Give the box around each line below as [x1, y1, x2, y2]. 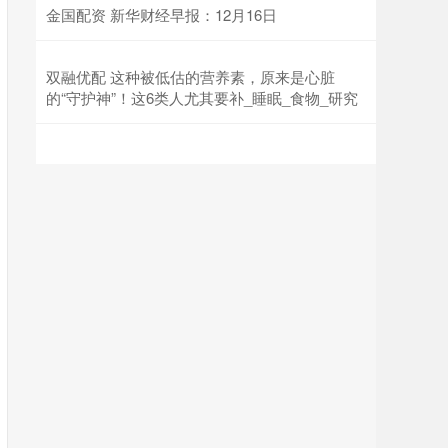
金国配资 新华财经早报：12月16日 [46, 4, 277, 25]
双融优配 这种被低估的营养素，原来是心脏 [46, 66, 335, 87]
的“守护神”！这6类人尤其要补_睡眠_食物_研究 [46, 87, 358, 108]
